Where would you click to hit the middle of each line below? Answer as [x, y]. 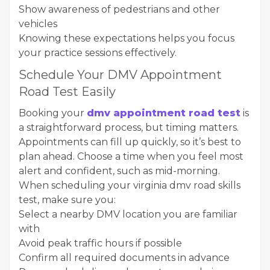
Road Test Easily [67, 92]
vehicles [38, 24]
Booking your [53, 113]
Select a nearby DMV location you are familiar [128, 214]
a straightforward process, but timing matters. [129, 127]
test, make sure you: [67, 200]
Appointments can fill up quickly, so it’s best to [130, 142]
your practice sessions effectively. [98, 53]
